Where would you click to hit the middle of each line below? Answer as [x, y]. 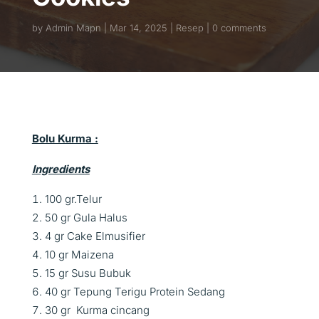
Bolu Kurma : [65, 138]
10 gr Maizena [79, 255]
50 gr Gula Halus [86, 218]
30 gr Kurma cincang [97, 310]
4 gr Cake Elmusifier [95, 236]
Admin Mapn [73, 28]
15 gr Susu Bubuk [88, 273]
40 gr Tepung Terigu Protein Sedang [135, 292]
